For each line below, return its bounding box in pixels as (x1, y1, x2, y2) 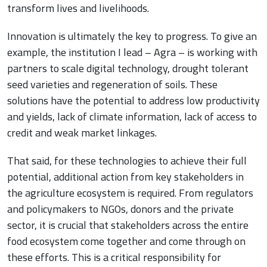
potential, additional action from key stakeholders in (7, 167, 244, 187)
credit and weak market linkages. (7, 123, 157, 143)
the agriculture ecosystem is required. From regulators (7, 183, 253, 203)
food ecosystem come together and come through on (7, 231, 246, 252)
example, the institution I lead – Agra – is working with (7, 42, 257, 63)
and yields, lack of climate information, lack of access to (7, 107, 257, 127)
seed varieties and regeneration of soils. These (7, 74, 218, 95)
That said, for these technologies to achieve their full (7, 151, 247, 171)
